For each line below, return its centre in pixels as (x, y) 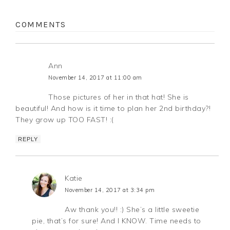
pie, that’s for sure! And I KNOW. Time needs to (117, 221)
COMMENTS (41, 24)
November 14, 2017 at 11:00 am (95, 77)
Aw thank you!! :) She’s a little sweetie (132, 209)
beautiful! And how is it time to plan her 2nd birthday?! (113, 108)
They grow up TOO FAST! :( (65, 119)
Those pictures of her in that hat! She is (119, 97)
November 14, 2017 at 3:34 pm (110, 190)
